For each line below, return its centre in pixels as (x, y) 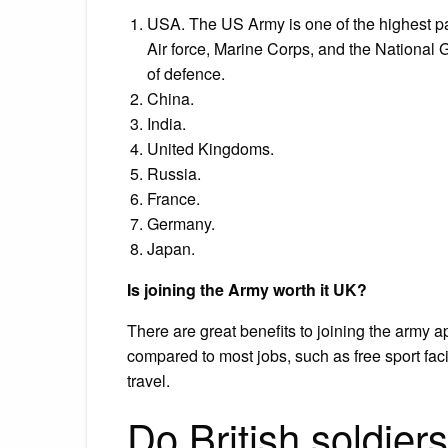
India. (166, 123)
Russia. (174, 173)
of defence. (186, 73)
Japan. (171, 248)
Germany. (181, 223)
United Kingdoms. (210, 148)
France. (173, 198)
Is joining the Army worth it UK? (247, 289)
